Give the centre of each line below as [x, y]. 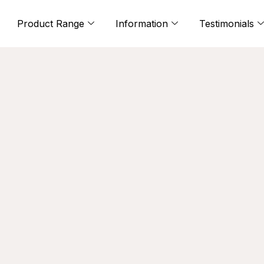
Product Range [51, 24]
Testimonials [227, 24]
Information [142, 24]
